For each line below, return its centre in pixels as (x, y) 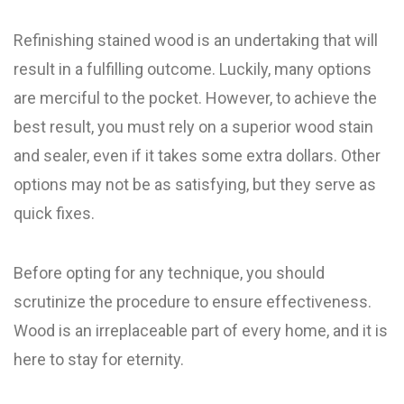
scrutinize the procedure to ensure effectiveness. (193, 302)
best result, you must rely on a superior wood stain (193, 127)
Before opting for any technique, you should (169, 273)
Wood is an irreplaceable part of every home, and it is (201, 331)
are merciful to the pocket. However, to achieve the (195, 98)
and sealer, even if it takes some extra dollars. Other (197, 156)
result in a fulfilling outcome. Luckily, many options (193, 69)
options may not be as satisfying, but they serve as (195, 184)
